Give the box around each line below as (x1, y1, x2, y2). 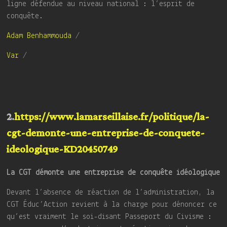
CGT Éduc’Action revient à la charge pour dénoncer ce (7, 201, 217, 209)
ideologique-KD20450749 (7, 140, 118, 160)
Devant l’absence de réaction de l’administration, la (7, 188, 215, 197)
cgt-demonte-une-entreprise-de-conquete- (7, 124, 205, 143)
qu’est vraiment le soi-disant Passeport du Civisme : (7, 213, 212, 221)
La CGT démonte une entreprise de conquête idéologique (7, 169, 220, 177)
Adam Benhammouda (7, 32, 72, 41)
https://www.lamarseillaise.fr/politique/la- (14, 107, 210, 127)
